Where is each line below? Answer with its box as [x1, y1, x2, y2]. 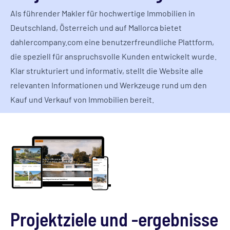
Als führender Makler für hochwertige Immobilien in [10, 8, 195, 18]
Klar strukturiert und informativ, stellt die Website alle [10, 66, 203, 75]
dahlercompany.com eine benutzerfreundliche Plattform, [10, 37, 214, 47]
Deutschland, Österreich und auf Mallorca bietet [10, 23, 182, 32]
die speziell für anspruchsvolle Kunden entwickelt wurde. [10, 51, 217, 61]
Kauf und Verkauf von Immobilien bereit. [10, 94, 154, 104]
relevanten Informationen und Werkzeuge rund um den [10, 80, 207, 90]
